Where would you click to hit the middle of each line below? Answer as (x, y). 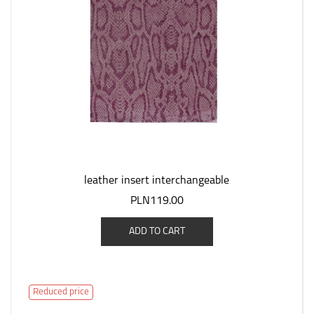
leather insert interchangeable (157, 181)
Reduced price (61, 292)
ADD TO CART (157, 232)
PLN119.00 (157, 201)
